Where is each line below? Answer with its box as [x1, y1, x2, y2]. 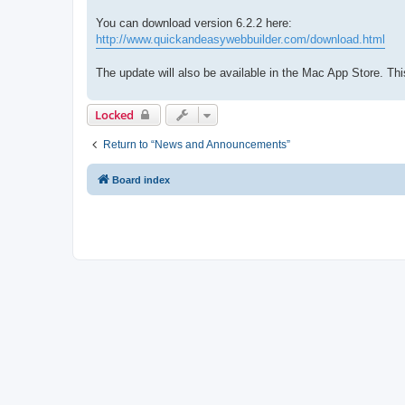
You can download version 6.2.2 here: [96, 15, 292, 30]
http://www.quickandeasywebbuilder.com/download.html [96, 32, 385, 46]
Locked [95, 106, 134, 123]
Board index [112, 174, 170, 185]
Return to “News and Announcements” [103, 137, 290, 151]
